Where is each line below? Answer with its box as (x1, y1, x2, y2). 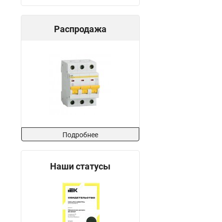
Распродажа (54, 24, 107, 34)
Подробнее (62, 131, 98, 139)
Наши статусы (50, 161, 111, 171)
